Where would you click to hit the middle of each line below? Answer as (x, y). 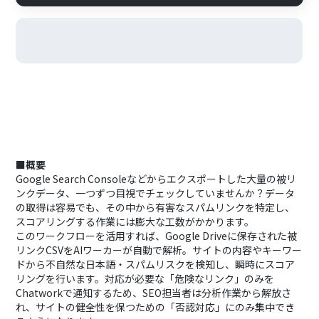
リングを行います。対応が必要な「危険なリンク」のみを (145, 278)
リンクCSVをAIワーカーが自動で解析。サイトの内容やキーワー (159, 250)
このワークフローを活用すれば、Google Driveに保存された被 (157, 236)
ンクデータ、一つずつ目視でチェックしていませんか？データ (156, 193)
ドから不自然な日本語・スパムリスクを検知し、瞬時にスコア (156, 264)
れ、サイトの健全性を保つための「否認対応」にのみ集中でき (156, 307)
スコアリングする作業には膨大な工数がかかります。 (135, 221)
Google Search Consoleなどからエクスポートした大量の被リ (156, 179)
